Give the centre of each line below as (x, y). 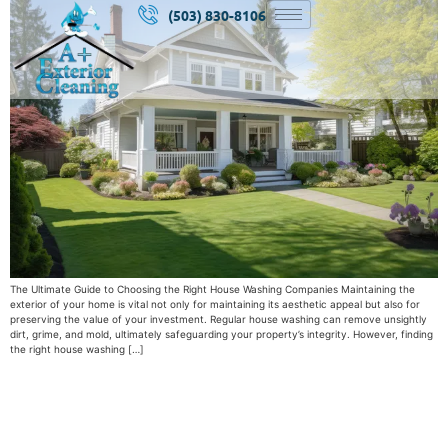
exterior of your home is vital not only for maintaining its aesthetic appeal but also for (215, 304)
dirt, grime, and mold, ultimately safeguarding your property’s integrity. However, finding (221, 334)
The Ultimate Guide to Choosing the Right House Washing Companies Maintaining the (212, 289)
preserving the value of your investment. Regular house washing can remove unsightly (218, 319)
